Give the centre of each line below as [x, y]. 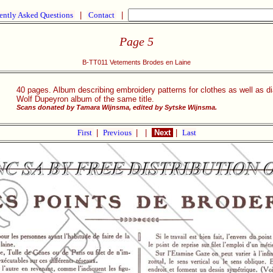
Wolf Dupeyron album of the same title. [85, 99]
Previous [118, 133]
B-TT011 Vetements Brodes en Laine [136, 62]
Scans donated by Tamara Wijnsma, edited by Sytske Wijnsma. [117, 107]
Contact [101, 15]
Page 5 [136, 41]
